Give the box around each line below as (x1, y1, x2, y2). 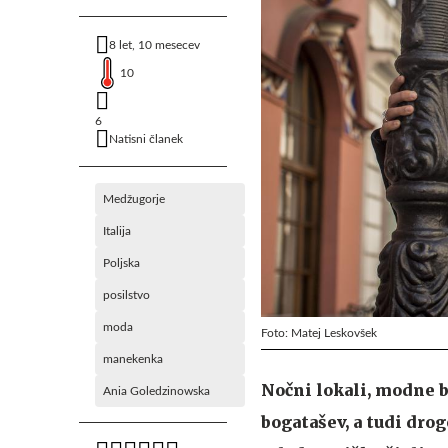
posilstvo (103, 289, 150, 301)
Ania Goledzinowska (103, 385, 210, 397)
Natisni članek (109, 133, 183, 145)
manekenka (103, 353, 163, 365)
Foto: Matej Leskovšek (261, 326, 377, 339)
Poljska (103, 257, 140, 269)
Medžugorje (103, 193, 165, 205)
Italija (103, 225, 131, 237)
